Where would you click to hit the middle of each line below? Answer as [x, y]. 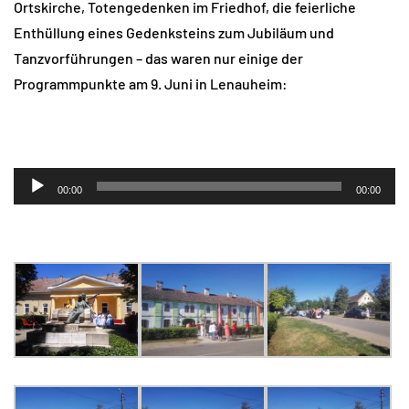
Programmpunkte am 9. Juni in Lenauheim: [151, 84]
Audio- [34, 180]
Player [33, 205]
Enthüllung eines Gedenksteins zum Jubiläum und [174, 33]
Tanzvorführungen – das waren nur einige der [158, 58]
